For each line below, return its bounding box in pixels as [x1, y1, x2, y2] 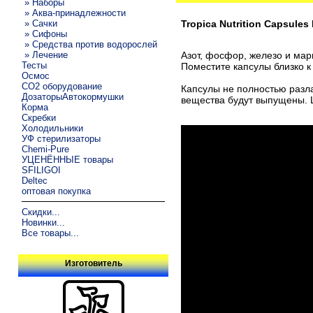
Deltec [22, 175, 48, 186]
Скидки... [22, 206, 61, 217]
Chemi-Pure [22, 143, 70, 154]
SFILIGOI [22, 164, 61, 175]
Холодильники [22, 122, 84, 133]
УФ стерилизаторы [22, 133, 101, 144]
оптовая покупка [22, 185, 92, 196]
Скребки [22, 112, 57, 123]
